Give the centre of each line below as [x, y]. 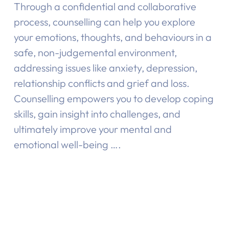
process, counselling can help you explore [104, 21]
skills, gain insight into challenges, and [97, 113]
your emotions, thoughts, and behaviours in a [112, 37]
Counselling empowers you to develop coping [113, 98]
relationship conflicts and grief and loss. [101, 83]
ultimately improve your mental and [93, 129]
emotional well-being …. [67, 144]
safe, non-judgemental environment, [95, 52]
